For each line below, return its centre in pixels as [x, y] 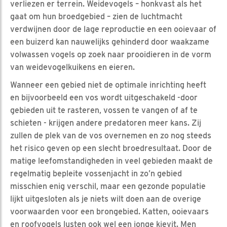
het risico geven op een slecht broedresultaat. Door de [111, 148]
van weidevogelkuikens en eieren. [72, 67]
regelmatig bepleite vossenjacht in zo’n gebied [96, 173]
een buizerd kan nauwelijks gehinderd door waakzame [110, 42]
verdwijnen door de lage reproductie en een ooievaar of [113, 29]
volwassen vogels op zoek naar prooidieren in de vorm [111, 54]
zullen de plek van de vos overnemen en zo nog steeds [111, 135]
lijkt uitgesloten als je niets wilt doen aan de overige [106, 199]
